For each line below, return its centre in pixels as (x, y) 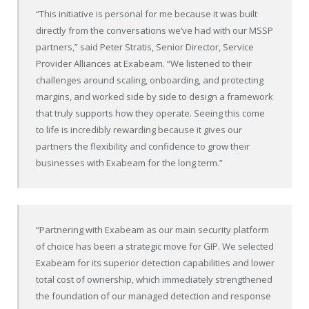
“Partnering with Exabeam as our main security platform (153, 230)
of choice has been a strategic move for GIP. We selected (155, 247)
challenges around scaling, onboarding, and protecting (150, 80)
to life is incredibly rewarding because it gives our (139, 129)
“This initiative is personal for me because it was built (147, 13)
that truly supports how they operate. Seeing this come (151, 113)
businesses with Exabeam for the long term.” (130, 162)
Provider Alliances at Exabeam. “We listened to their (144, 63)
